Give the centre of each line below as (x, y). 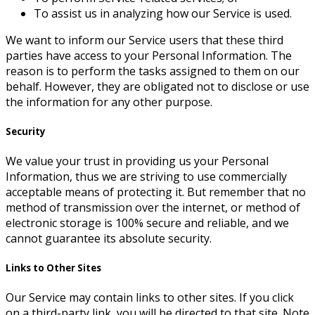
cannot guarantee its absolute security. (109, 238)
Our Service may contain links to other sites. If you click (150, 298)
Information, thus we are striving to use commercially (146, 176)
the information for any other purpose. (109, 102)
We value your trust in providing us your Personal (137, 161)
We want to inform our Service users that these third (144, 40)
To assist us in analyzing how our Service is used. (163, 13)
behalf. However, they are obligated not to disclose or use (157, 86)
